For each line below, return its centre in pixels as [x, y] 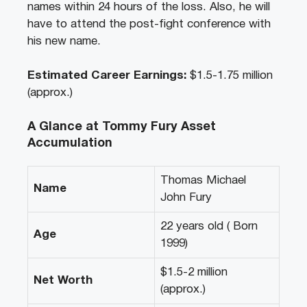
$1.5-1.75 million [230, 76]
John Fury [186, 197]
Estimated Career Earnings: [107, 76]
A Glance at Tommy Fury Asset [122, 127]
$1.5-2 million [194, 272]
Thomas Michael [203, 180]
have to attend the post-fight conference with [149, 24]
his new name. [64, 41]
